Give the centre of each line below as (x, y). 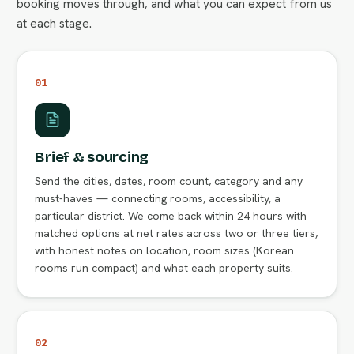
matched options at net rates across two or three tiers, (177, 233)
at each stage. (55, 23)
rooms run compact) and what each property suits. (164, 267)
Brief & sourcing (92, 157)
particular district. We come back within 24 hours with (171, 215)
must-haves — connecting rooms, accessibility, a (158, 198)
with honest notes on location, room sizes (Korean (165, 250)
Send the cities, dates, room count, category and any (169, 181)
